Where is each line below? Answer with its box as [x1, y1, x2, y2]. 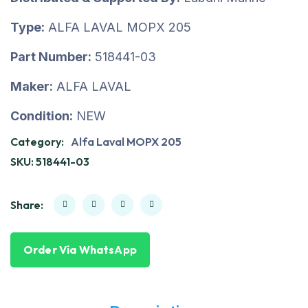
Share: [10, 198, 43, 212]
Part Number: [10, 49, 91, 64]
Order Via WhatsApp [23, 243, 137, 256]
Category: [10, 135, 66, 148]
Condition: [10, 109, 73, 123]
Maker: [10, 79, 53, 93]
